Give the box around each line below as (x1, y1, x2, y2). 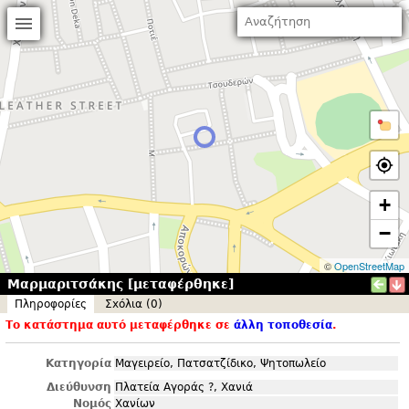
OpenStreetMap (334, 258, 404, 273)
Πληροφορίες (15, 298, 87, 310)
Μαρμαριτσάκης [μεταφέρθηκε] (7, 277, 234, 291)
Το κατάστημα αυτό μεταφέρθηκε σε (5, 319, 234, 331)
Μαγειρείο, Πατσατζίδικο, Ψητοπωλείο (115, 357, 326, 370)
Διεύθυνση (47, 381, 111, 393)
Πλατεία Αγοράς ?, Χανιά (115, 381, 253, 393)
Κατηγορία (46, 357, 111, 370)
